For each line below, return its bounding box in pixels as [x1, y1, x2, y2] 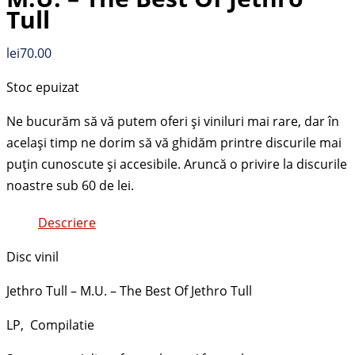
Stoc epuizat [6, 78, 79, 96]
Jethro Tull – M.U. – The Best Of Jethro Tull [6, 281, 252, 300]
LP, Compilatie [6, 315, 94, 334]
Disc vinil [6, 247, 59, 265]
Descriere [38, 213, 96, 231]
